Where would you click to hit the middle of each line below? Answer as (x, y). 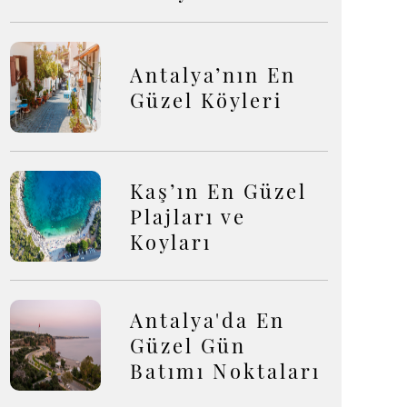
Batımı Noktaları (225, 371)
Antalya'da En (208, 320)
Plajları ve (188, 216)
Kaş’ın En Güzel (218, 191)
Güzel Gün (188, 345)
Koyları (171, 242)
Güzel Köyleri (206, 100)
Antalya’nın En (213, 74)
